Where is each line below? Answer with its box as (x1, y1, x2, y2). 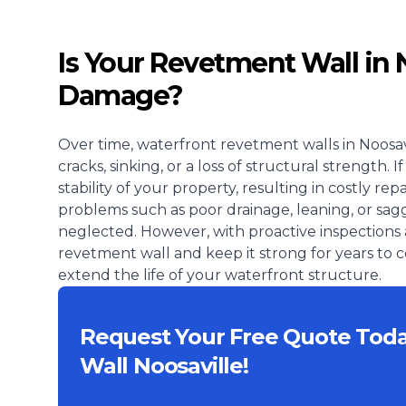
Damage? (58, 79, 183, 112)
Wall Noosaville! (80, 353, 248, 379)
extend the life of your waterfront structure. (58, 266, 382, 284)
